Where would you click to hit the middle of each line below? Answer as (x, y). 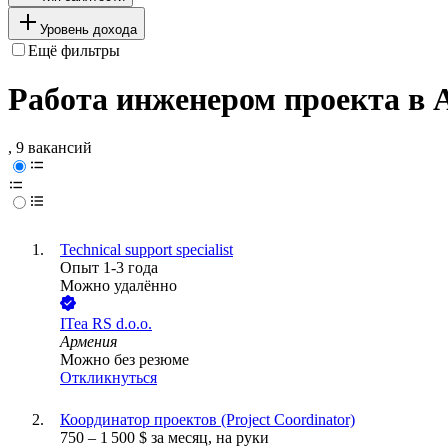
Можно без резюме (124, 360)
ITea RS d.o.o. (106, 324)
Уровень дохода (88, 29)
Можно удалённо (118, 286)
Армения (88, 342)
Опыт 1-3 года (109, 268)
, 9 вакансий (50, 148)
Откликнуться (108, 378)
